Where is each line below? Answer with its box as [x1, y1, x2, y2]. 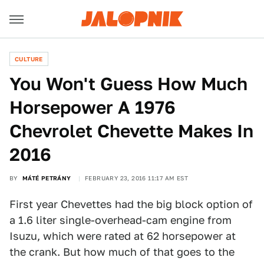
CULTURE [15, 55, 43, 62]
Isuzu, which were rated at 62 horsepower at [9, 230, 236, 242]
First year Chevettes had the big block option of [9, 198, 253, 210]
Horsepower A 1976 [9, 97, 176, 118]
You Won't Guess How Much [9, 73, 247, 94]
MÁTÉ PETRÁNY [22, 174, 71, 181]
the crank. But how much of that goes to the [9, 246, 235, 258]
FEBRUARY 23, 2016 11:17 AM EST [85, 174, 189, 181]
